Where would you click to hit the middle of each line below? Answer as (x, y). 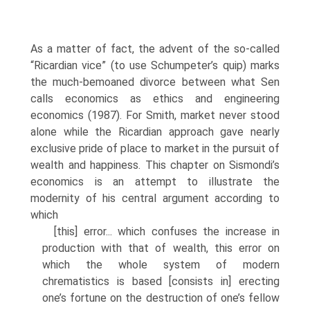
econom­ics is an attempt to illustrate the (155, 182)
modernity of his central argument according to (155, 198)
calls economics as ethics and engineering (155, 99)
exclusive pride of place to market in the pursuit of (155, 148)
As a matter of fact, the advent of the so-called (155, 49)
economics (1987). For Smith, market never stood (155, 115)
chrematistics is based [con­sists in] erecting (161, 281)
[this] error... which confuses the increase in (167, 231)
